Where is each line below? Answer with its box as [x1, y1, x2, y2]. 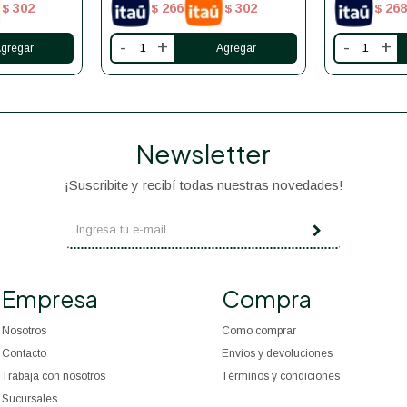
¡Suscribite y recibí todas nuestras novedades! [64, 176, 343, 193]
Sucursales [2, 392, 58, 405]
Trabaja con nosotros [2, 369, 106, 382]
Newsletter [136, 136, 271, 169]
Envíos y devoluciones [221, 346, 333, 360]
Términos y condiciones [221, 369, 340, 382]
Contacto [2, 346, 47, 360]
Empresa [2, 283, 99, 313]
